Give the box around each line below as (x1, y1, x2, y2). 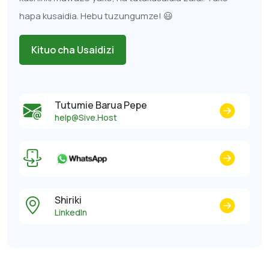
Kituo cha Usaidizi (31, 43, 114, 56)
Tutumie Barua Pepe (55, 98, 147, 112)
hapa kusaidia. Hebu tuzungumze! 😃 (19, 9, 173, 22)
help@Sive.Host (55, 111, 117, 123)
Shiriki (55, 193, 82, 207)
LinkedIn (55, 206, 87, 218)
